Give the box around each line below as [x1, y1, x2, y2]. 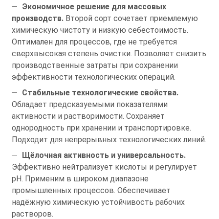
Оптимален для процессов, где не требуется [12, 37, 177, 46]
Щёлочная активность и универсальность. [22, 150, 186, 160]
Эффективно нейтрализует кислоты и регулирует [12, 162, 197, 172]
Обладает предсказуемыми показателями [12, 99, 168, 109]
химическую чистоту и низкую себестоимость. [12, 25, 188, 35]
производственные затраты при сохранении [12, 60, 178, 70]
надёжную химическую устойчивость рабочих [12, 197, 185, 207]
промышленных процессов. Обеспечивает [12, 185, 171, 195]
